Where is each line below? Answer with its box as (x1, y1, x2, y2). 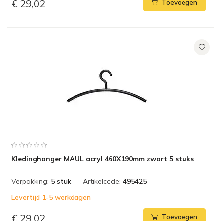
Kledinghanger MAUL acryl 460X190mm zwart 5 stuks (11, 154, 194, 163)
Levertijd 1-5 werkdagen (11, 193, 91, 202)
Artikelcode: (83, 177, 121, 185)
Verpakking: (11, 177, 49, 185)
